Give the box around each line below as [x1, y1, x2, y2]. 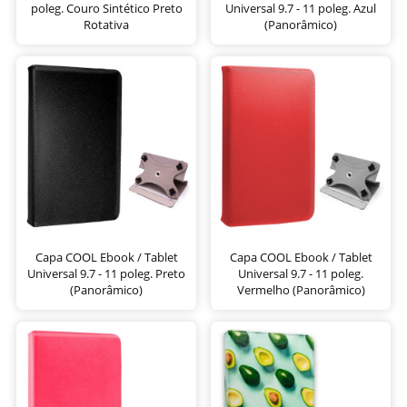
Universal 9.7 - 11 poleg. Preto [27, 264, 185, 282]
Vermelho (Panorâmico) [236, 281, 365, 298]
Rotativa [84, 15, 129, 33]
